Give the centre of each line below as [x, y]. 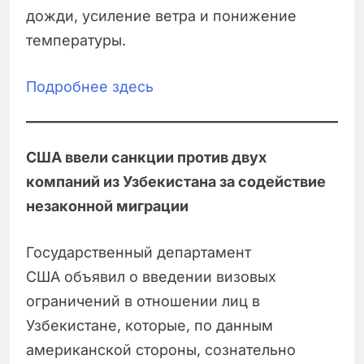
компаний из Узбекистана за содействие [176, 182]
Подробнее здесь [90, 87]
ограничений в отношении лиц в [143, 301]
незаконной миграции [107, 206]
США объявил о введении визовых [151, 277]
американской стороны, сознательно [161, 350]
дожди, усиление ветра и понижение [161, 16]
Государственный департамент [139, 253]
